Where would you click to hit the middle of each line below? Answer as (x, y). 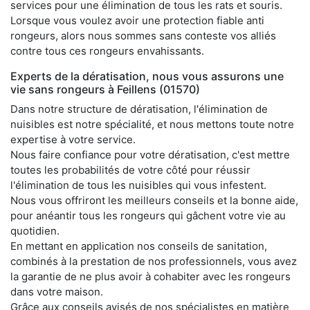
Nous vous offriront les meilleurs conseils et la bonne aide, (154, 200)
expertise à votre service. (73, 139)
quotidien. (35, 230)
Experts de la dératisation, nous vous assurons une (147, 76)
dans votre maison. (57, 291)
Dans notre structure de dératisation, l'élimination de (139, 109)
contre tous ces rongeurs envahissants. (107, 51)
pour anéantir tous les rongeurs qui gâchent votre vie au (148, 215)
